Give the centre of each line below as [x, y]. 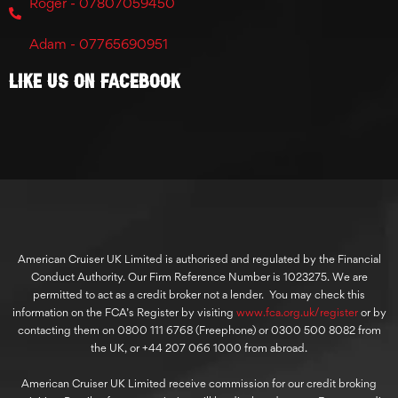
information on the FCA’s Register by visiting [124, 313]
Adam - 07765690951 [98, 44]
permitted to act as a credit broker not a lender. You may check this [199, 295]
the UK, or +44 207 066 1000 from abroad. [199, 348]
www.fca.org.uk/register [297, 313]
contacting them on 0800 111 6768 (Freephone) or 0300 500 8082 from [199, 330]
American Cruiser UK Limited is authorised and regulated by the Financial [199, 259]
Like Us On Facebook [95, 80]
